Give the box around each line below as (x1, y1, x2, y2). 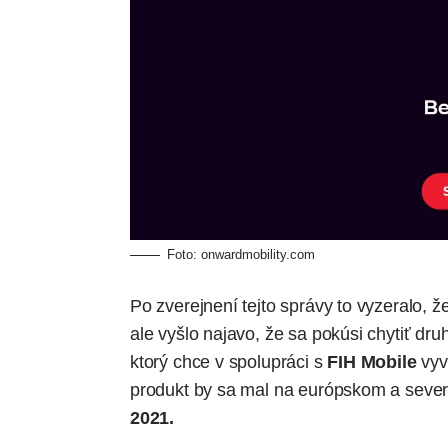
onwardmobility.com (201, 246, 315, 262)
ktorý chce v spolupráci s (130, 351, 323, 372)
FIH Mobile (322, 351, 417, 372)
